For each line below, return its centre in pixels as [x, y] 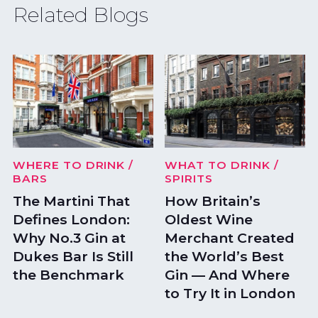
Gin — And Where [227, 275]
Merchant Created [230, 238]
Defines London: [71, 220]
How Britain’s [213, 201]
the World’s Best [225, 257]
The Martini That [71, 201]
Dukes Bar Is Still [73, 257]
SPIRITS [189, 179]
